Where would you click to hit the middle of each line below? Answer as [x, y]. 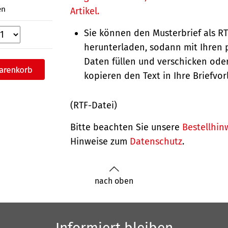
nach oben [114, 181]
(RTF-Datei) [94, 105]
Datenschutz [156, 141]
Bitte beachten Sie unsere [126, 127]
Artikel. [85, 11]
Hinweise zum [100, 141]
